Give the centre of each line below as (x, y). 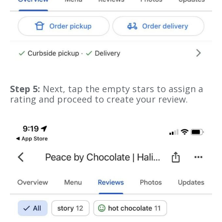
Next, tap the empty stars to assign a (123, 89)
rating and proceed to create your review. (99, 99)
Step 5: (26, 89)
